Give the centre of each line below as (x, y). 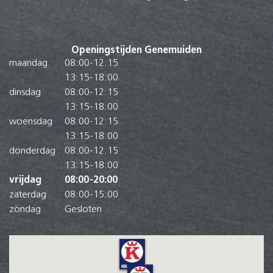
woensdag (31, 122)
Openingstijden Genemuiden (136, 51)
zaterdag (28, 195)
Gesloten (83, 210)
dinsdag (25, 93)
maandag (28, 64)
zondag (25, 210)
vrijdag (25, 181)
